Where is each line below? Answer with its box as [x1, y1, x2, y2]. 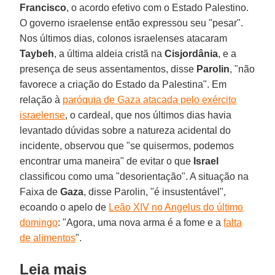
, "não [230, 63, 255, 74]
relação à [20, 94, 63, 105]
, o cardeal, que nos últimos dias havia [65, 109, 232, 120]
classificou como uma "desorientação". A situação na [20, 171, 249, 182]
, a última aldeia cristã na [54, 48, 165, 59]
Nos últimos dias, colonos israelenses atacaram [20, 33, 228, 44]
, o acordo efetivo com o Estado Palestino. [66, 2, 249, 13]
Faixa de [20, 186, 61, 197]
